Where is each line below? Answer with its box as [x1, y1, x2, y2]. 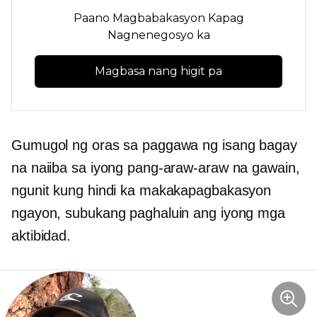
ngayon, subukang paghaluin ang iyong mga [11, 204, 285, 221]
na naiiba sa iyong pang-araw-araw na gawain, [11, 159, 300, 175]
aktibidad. [11, 227, 71, 243]
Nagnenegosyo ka [107, 28, 210, 42]
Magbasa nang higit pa [95, 64, 222, 78]
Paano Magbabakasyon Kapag [73, 11, 244, 25]
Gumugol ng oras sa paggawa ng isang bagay [11, 137, 297, 153]
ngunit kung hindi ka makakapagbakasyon [11, 182, 272, 198]
